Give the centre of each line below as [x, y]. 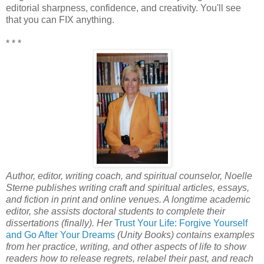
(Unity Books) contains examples [185, 235]
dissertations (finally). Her [60, 223]
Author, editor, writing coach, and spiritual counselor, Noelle [129, 176]
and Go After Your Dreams [60, 235]
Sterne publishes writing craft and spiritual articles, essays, [128, 188]
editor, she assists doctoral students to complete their [115, 212]
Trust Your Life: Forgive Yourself [181, 223]
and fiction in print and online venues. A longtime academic [128, 200]
